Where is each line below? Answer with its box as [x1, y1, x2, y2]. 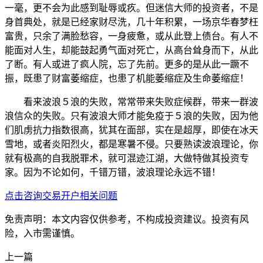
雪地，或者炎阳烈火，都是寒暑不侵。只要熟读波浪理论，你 [5, 139, 258, 149]
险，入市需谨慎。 [5, 228, 80, 238]
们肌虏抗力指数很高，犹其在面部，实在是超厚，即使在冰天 [5, 124, 258, 135]
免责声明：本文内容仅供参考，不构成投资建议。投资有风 [5, 214, 249, 224]
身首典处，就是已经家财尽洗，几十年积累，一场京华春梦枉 [5, 16, 258, 27]
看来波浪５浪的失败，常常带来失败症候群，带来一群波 [23, 96, 258, 107]
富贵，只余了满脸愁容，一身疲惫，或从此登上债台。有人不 [5, 31, 258, 41]
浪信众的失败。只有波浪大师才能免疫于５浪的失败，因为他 [5, 110, 258, 121]
